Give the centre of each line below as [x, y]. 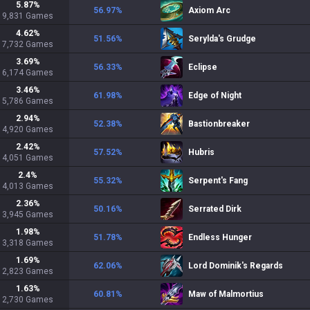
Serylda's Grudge [222, 39]
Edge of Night [215, 95]
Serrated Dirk [215, 209]
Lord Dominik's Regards [236, 266]
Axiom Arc [209, 10]
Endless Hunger [220, 237]
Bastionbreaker [219, 124]
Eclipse [203, 67]
